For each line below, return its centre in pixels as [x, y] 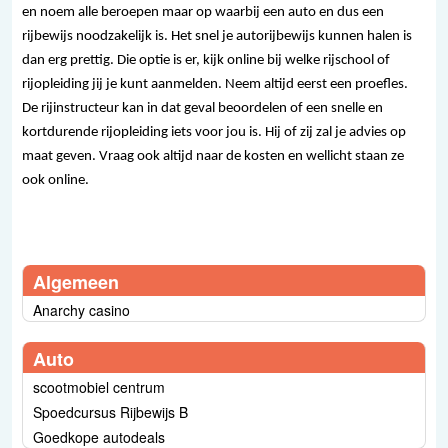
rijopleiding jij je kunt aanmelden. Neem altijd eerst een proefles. [215, 85]
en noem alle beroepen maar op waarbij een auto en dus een [203, 13]
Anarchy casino [81, 309]
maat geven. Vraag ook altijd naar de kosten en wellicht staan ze [213, 157]
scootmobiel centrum [99, 386]
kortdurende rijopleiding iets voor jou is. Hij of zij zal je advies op [214, 133]
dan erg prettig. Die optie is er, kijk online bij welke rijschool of [206, 61]
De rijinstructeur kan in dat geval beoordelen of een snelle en [202, 109]
